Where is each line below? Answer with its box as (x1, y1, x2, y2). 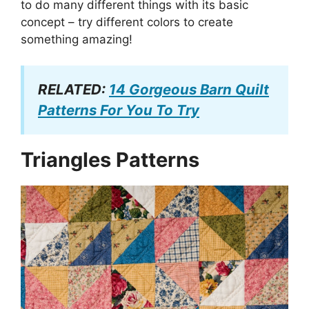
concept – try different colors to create (21, 14, 233, 29)
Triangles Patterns (21, 148, 199, 172)
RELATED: (38, 81, 109, 98)
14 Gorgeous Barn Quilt (109, 81, 269, 98)
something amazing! (21, 32, 132, 46)
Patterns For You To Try (38, 101, 199, 119)
